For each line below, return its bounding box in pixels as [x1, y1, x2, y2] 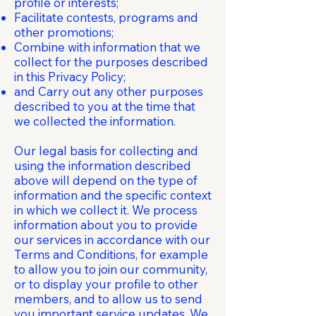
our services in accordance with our [14, 232, 210, 247]
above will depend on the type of [14, 173, 197, 188]
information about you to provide [14, 217, 197, 232]
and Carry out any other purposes [14, 84, 203, 99]
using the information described [14, 158, 191, 173]
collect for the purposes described [14, 54, 208, 69]
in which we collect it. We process [14, 202, 197, 217]
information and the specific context [14, 188, 212, 202]
